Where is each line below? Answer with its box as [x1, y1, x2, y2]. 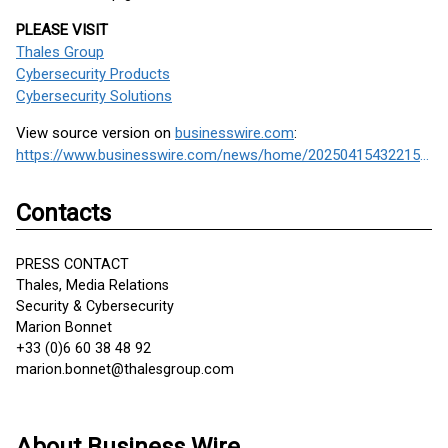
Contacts [16, 199, 111, 227]
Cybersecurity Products [16, 65, 170, 83]
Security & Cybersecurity [16, 298, 174, 315]
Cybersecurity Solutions [16, 87, 172, 105]
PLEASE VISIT [16, 21, 108, 39]
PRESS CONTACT [16, 256, 129, 273]
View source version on [16, 124, 175, 142]
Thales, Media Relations [16, 277, 169, 294]
